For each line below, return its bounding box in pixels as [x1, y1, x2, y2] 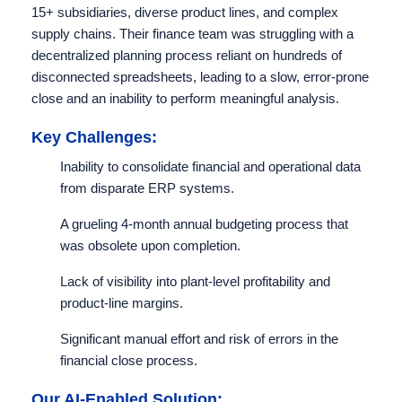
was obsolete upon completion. [60, 238, 240, 254]
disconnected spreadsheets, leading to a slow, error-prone [31, 69, 369, 85]
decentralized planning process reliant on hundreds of [31, 48, 342, 64]
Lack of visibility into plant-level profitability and [60, 274, 330, 290]
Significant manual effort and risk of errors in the [60, 331, 338, 347]
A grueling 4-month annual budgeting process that [60, 216, 348, 232]
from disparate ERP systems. [60, 180, 234, 197]
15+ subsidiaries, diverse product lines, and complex [31, 4, 338, 21]
